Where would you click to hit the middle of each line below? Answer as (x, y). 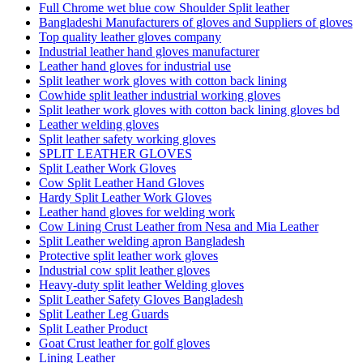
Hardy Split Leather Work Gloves (125, 198)
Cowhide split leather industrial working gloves (160, 96)
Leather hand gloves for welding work (137, 212)
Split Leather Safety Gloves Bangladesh (141, 300)
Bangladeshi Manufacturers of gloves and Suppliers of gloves (196, 23)
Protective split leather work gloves (128, 256)
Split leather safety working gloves (127, 139)
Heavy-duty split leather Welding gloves (141, 285)
